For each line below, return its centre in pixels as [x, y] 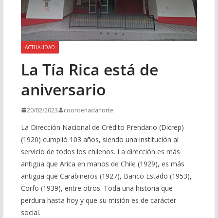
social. [30, 212]
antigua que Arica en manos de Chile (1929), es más [102, 163]
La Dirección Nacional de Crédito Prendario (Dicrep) [102, 127]
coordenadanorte [88, 110]
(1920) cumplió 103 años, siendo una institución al [100, 139]
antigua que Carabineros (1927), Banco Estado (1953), [106, 176]
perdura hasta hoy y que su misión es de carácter [98, 200]
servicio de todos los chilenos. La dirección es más [100, 151]
